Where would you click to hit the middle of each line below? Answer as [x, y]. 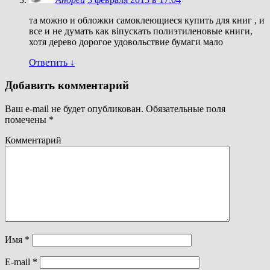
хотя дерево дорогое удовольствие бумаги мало [126, 42]
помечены [27, 120]
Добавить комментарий [67, 86]
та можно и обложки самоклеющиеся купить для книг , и [147, 20]
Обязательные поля [184, 109]
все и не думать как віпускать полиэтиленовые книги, [141, 31]
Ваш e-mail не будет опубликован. [74, 109]
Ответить [49, 62]
